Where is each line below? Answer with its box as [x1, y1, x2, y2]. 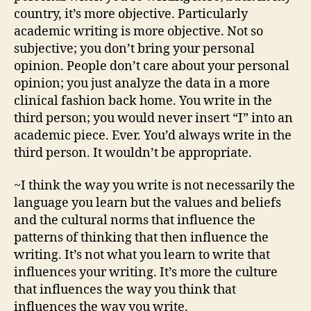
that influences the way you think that [14, 282, 236, 299]
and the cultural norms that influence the [14, 212, 255, 229]
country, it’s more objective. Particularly [14, 6, 248, 22]
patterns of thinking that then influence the [14, 230, 269, 246]
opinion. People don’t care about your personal [14, 58, 289, 74]
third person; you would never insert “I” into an [14, 110, 293, 126]
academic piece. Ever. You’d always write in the [14, 127, 292, 144]
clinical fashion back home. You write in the [14, 92, 272, 109]
